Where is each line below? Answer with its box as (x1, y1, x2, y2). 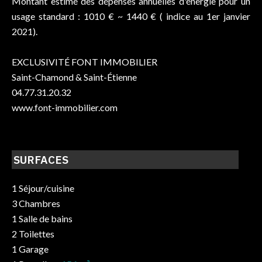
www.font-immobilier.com (12, 102, 118, 113)
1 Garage (12, 243, 49, 255)
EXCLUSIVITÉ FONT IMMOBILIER (12, 56, 157, 67)
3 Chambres (12, 198, 60, 209)
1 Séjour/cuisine (12, 182, 74, 194)
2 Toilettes (12, 228, 54, 240)
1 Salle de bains (12, 213, 73, 225)
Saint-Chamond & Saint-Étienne (12, 71, 137, 82)
